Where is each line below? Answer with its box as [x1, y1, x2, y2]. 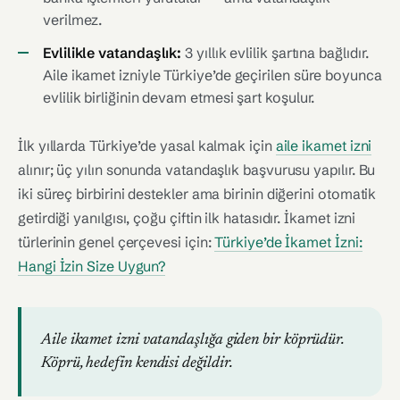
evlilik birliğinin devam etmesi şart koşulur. [43, 88, 315, 106]
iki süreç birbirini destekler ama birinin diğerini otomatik [18, 185, 377, 203]
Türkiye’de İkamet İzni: [214, 233, 362, 251]
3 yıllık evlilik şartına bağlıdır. [181, 44, 369, 62]
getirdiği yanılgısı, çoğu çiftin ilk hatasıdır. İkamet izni [18, 209, 356, 227]
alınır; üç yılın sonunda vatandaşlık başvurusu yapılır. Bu [18, 161, 376, 179]
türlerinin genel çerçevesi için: [18, 233, 215, 251]
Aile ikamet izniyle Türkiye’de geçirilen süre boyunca [43, 66, 382, 84]
